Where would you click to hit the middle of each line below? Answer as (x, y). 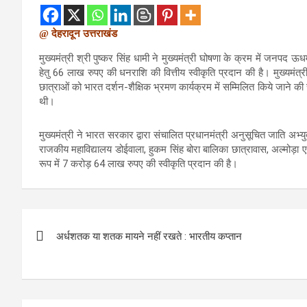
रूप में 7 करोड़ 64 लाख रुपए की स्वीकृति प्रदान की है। (138, 163)
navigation (72, 250)
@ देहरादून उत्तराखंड (78, 34)
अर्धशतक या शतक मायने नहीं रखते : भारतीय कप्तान (149, 236)
